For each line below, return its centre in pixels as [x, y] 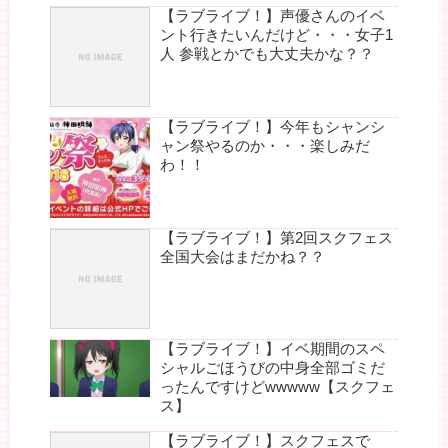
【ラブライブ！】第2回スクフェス [276, 238]
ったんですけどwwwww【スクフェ [277, 387]
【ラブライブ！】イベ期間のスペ [272, 349]
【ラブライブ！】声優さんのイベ [272, 16]
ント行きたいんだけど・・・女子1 [276, 35]
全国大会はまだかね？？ [242, 257]
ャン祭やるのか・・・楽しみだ [265, 146]
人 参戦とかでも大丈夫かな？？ [267, 54]
